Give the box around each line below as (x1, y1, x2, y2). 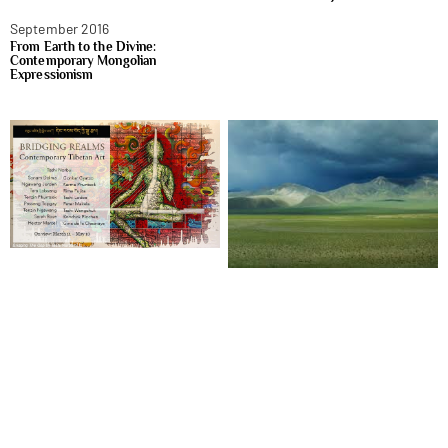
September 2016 (10, 19, 110, 37)
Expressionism (10, 66, 94, 82)
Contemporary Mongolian (10, 52, 157, 68)
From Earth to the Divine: (10, 38, 157, 54)
